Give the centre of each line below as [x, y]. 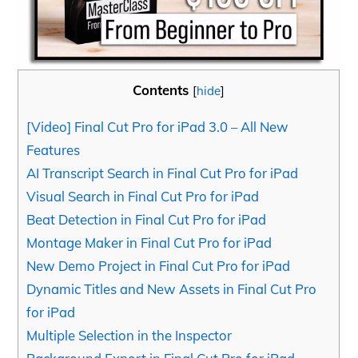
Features [54, 150]
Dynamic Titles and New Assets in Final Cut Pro [172, 289]
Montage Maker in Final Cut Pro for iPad [149, 243]
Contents [161, 89]
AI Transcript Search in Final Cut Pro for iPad [163, 173]
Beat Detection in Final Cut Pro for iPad [147, 220]
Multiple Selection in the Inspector [129, 336]
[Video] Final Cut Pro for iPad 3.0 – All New [158, 127]
